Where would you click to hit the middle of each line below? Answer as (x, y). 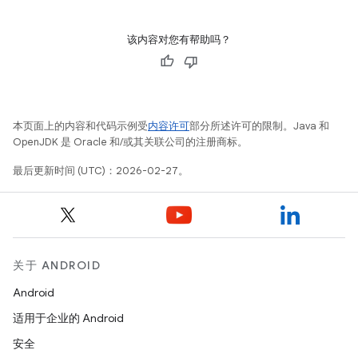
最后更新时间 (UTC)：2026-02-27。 (101, 170)
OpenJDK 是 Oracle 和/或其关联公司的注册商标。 (130, 141)
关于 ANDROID (57, 265)
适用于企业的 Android (68, 318)
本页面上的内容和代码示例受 (80, 125)
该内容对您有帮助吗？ (179, 39)
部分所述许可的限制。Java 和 (259, 125)
